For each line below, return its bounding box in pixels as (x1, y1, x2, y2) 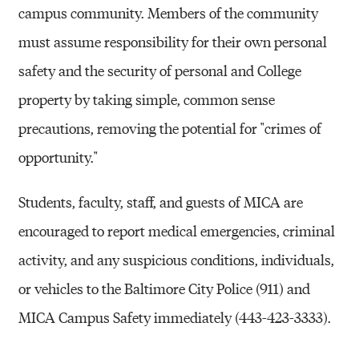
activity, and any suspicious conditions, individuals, (18, 248, 335, 269)
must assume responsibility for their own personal (18, 30, 328, 51)
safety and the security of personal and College (18, 59, 302, 80)
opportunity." (18, 146, 99, 167)
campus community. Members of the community (18, 2, 319, 22)
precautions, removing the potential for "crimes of (18, 117, 322, 138)
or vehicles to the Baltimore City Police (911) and (18, 277, 311, 298)
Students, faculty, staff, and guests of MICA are (18, 191, 304, 212)
